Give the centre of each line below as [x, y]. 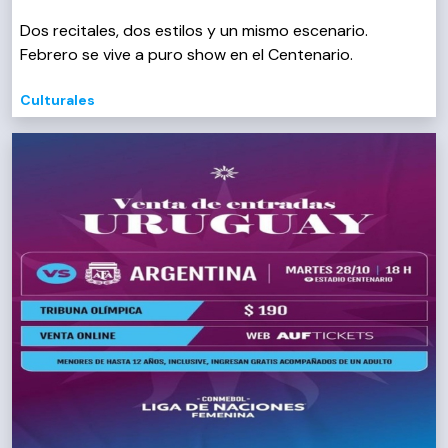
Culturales [57, 99]
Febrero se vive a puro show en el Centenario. [186, 54]
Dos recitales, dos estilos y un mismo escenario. [194, 30]
